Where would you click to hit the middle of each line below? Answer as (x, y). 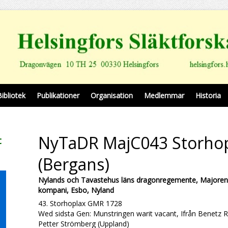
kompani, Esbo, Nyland (76, 190)
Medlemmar (164, 95)
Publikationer (58, 95)
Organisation (112, 95)
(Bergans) (74, 164)
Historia (208, 95)
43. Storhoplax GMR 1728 (80, 203)
